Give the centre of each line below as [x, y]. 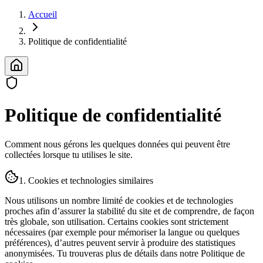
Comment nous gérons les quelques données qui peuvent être [117, 144]
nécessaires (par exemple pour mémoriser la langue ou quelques [122, 232]
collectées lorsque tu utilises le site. [69, 154]
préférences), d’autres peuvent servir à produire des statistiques [120, 242]
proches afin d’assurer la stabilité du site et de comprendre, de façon [129, 211]
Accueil [43, 14]
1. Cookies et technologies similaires [86, 180]
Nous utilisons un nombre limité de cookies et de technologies [119, 200]
